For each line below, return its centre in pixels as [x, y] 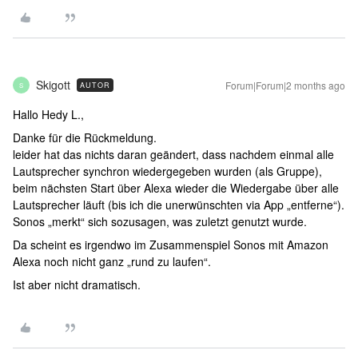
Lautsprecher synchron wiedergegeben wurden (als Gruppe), [167, 171]
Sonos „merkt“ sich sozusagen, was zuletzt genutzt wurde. [160, 221]
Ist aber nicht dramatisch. [77, 284]
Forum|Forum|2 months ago [285, 85]
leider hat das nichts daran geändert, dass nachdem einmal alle [173, 154]
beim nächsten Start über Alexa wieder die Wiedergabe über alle [176, 188]
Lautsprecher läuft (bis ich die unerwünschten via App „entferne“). [179, 205]
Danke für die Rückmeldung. [86, 137]
